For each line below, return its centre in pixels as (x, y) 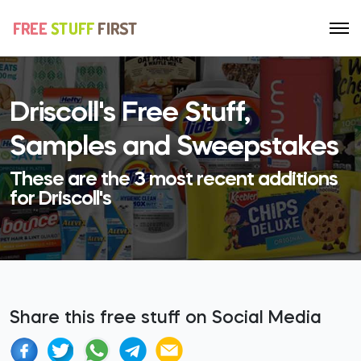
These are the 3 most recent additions (174, 180)
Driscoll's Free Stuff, (130, 114)
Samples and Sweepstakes (174, 147)
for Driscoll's (60, 200)
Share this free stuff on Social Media (166, 319)
